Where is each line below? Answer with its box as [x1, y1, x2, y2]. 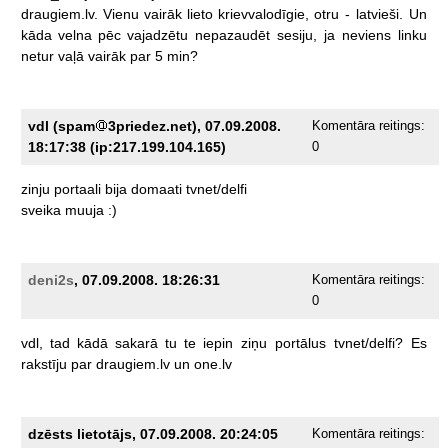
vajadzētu [126, 26, 188, 43]
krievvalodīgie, [217, 5, 309, 22]
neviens [341, 26, 391, 43]
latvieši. [355, 5, 403, 22]
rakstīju [20, 355, 67, 372]
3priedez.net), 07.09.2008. [107, 117, 281, 134]
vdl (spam [27, 117, 95, 134]
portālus [274, 334, 326, 351]
